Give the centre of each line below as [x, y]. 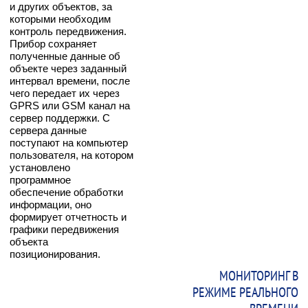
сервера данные [48, 130]
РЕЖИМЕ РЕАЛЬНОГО [245, 292]
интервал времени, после [70, 80]
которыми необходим [60, 19]
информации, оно [51, 204]
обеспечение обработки [66, 192]
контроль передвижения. [68, 31]
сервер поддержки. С [60, 118]
